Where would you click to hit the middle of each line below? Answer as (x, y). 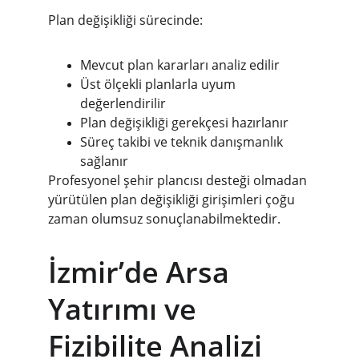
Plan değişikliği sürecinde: (125, 20)
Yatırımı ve (126, 309)
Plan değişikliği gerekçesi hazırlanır (184, 123)
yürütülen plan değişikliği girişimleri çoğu (173, 200)
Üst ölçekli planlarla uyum (159, 84)
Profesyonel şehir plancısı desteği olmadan (179, 180)
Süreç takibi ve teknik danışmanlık (183, 142)
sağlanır (104, 161)
